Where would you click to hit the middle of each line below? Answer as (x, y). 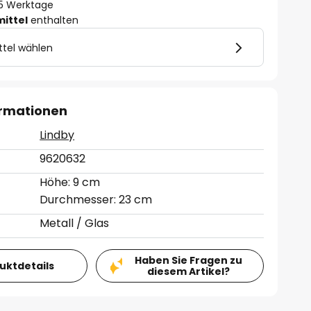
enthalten (53, 20)
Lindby (57, 135)
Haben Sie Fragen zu (188, 260)
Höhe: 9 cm (70, 182)
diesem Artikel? (188, 271)
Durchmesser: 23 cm (96, 200)
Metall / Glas (75, 223)
